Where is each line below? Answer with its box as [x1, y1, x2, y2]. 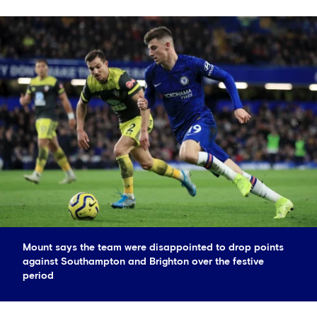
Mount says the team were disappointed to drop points [23, 243, 284, 253]
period [23, 271, 54, 282]
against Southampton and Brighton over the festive [23, 257, 264, 267]
